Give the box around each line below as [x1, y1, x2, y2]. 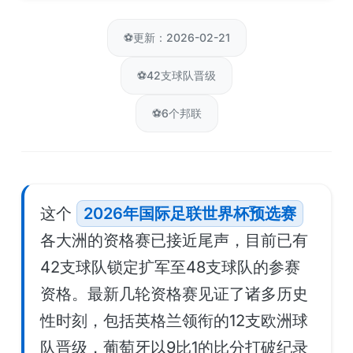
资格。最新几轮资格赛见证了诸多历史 [40, 284, 308, 303]
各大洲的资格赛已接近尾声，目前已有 [40, 231, 308, 250]
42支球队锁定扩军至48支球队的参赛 [40, 258, 300, 277]
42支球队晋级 [147, 69, 216, 82]
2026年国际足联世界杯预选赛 [84, 204, 296, 223]
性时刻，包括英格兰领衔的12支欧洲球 [40, 311, 308, 330]
